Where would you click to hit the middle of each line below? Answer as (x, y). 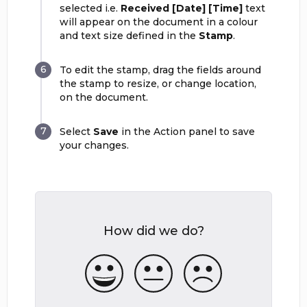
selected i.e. (90, 8)
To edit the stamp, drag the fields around (160, 70)
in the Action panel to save (187, 132)
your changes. (94, 145)
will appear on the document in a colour (159, 22)
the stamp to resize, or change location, (158, 84)
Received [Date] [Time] (182, 8)
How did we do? (153, 231)
